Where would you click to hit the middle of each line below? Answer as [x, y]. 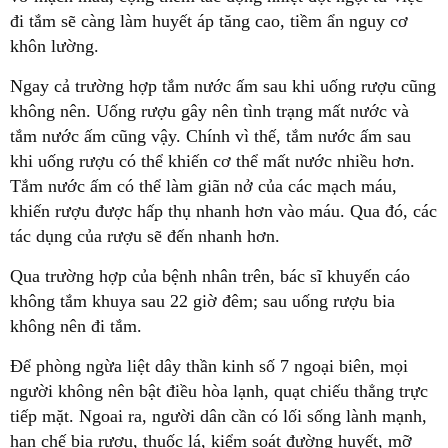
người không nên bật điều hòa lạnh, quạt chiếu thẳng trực [219, 390]
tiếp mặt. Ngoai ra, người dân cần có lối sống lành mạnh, [218, 415]
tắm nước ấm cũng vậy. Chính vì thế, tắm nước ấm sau [210, 135]
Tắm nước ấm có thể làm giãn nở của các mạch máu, [203, 185]
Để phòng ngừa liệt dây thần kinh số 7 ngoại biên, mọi [209, 365]
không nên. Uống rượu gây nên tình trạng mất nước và [209, 110]
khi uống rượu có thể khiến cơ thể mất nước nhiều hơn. [212, 160]
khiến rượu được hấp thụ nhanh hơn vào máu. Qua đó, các [223, 210]
